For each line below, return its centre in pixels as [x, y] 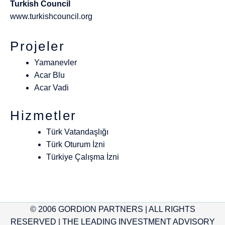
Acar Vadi [51, 87]
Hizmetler [43, 115]
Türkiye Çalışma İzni [83, 157]
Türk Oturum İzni [76, 144]
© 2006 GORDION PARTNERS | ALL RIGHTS [113, 209]
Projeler [37, 46]
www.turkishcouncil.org [51, 16]
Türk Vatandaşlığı [77, 132]
